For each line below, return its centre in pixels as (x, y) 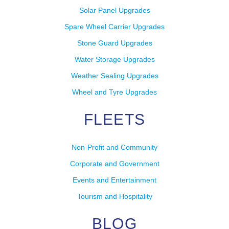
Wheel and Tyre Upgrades (114, 92)
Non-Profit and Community (114, 147)
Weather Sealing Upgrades (114, 76)
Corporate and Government (114, 164)
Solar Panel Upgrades (114, 10)
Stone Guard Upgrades (114, 43)
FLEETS (114, 120)
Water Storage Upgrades (114, 60)
